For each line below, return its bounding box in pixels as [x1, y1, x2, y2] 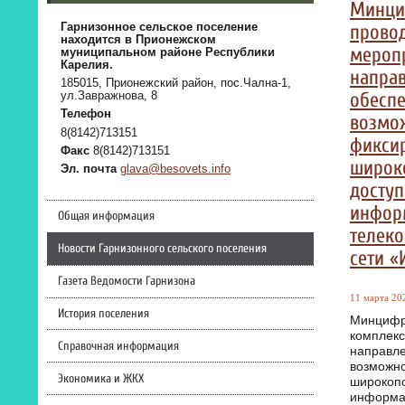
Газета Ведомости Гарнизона [57, 273, 195, 288]
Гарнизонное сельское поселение [61, 20, 258, 33]
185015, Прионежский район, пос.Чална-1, [61, 77, 291, 90]
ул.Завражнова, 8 [61, 89, 157, 103]
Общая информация [57, 208, 155, 223]
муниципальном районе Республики [61, 45, 275, 59]
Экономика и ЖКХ [57, 371, 144, 386]
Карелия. [61, 58, 113, 71]
